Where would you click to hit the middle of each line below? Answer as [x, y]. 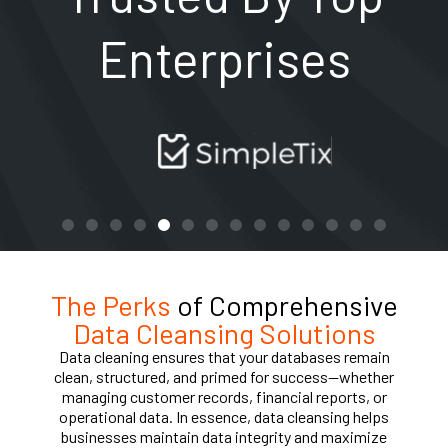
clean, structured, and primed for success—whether [224, 376]
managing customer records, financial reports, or [224, 396]
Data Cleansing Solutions [224, 332]
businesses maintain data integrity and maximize [224, 436]
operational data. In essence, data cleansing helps [224, 416]
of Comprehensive [284, 304]
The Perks [110, 304]
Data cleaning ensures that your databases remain [224, 356]
